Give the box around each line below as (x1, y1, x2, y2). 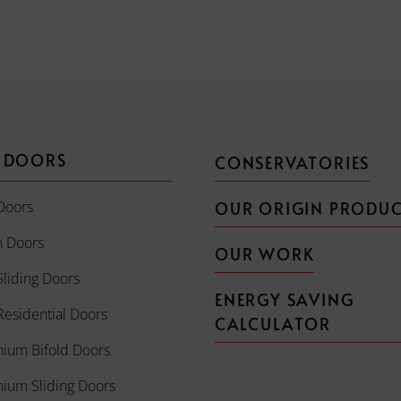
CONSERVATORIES (214, 151, 371, 174)
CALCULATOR (214, 312, 331, 335)
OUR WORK (214, 243, 315, 265)
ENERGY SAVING (214, 288, 354, 311)
